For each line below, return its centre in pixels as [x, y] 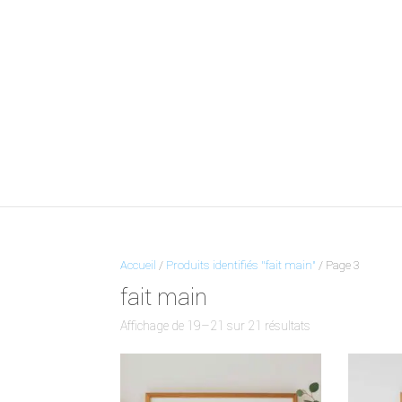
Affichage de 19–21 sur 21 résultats [216, 326]
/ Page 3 [338, 265]
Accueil [139, 265]
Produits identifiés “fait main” [241, 265]
